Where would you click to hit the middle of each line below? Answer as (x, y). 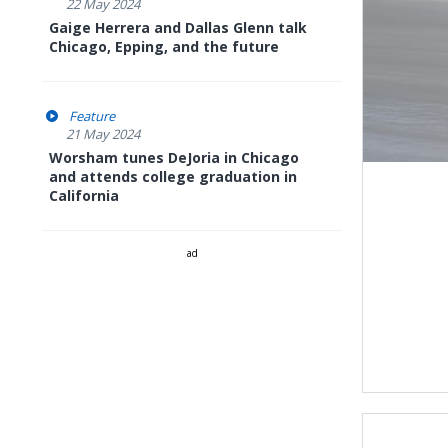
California (84, 195)
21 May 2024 (103, 134)
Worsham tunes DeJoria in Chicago (174, 157)
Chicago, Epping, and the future (164, 46)
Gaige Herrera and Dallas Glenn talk (178, 27)
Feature (92, 116)
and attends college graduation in (173, 176)
